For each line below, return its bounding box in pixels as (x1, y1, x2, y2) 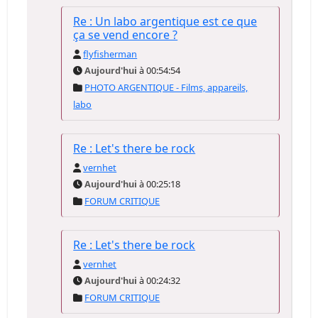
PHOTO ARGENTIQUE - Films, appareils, (84, 81, 248, 94)
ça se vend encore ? (73, 27, 178, 43)
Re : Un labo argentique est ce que (73, 13, 258, 29)
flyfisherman (83, 48, 138, 60)
